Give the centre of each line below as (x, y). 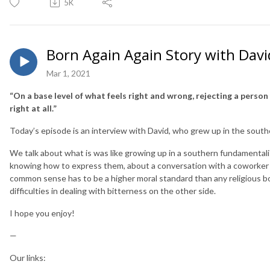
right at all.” (33, 108)
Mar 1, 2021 (68, 73)
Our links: (28, 257)
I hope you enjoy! (42, 213)
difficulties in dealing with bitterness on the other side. (113, 190)
